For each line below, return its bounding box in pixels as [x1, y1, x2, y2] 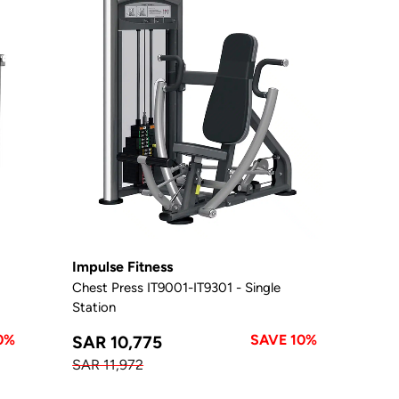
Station [72, 298, 117, 314]
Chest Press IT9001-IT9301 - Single [72, 279, 281, 295]
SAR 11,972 [72, 355, 144, 373]
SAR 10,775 [72, 331, 163, 352]
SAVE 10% [250, 330, 318, 348]
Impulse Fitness [72, 257, 174, 275]
